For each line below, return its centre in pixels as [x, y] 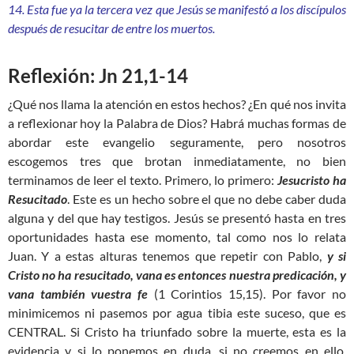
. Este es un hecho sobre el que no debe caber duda [207, 199]
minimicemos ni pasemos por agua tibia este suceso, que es [177, 313]
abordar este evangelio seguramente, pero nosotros [177, 142]
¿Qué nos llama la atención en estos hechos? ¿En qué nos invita [177, 104]
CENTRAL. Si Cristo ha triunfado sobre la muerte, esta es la [177, 332]
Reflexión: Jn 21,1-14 [98, 76]
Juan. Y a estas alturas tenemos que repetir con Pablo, [168, 256]
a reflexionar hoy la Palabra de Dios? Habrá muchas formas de [177, 123]
